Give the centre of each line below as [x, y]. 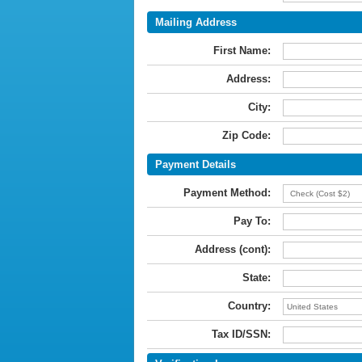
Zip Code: [246, 135]
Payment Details [196, 164]
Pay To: [252, 221]
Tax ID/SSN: [241, 334]
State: [257, 278]
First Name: [242, 51]
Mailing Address [196, 22]
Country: [249, 306]
